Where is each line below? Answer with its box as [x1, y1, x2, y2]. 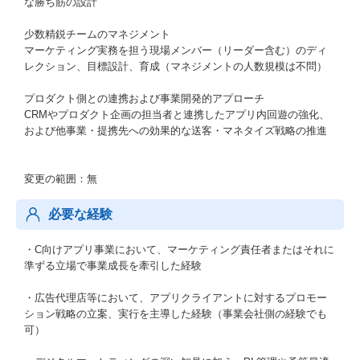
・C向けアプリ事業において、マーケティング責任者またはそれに [24, 243, 334, 256]
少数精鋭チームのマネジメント [24, 28, 170, 40]
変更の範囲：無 [24, 173, 97, 185]
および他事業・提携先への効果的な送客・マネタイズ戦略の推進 [24, 125, 327, 137]
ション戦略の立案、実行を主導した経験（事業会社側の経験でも [24, 308, 327, 320]
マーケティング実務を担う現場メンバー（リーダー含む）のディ [24, 44, 327, 56]
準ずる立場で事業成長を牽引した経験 [24, 260, 202, 272]
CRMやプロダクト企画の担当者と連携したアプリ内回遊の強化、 [24, 108, 329, 121]
